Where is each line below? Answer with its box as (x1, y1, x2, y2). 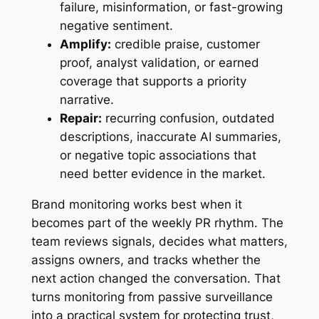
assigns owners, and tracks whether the (31, 252, 261, 267)
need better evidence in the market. (59, 166, 266, 181)
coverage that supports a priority (59, 73, 246, 88)
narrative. (59, 92, 114, 107)
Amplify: (59, 36, 111, 51)
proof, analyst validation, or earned (59, 55, 259, 70)
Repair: (59, 110, 102, 125)
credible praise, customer (110, 36, 260, 51)
